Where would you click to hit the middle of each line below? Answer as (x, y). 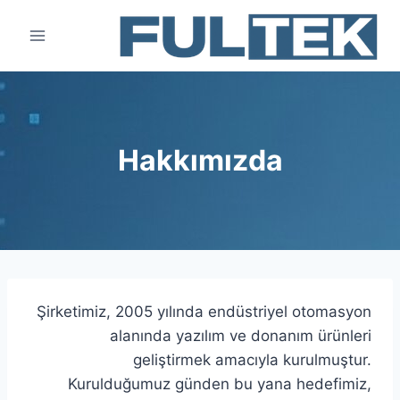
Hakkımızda (200, 160)
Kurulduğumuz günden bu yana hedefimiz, (220, 384)
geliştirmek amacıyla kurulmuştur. (252, 360)
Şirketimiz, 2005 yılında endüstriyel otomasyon (204, 312)
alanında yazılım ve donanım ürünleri (241, 336)
